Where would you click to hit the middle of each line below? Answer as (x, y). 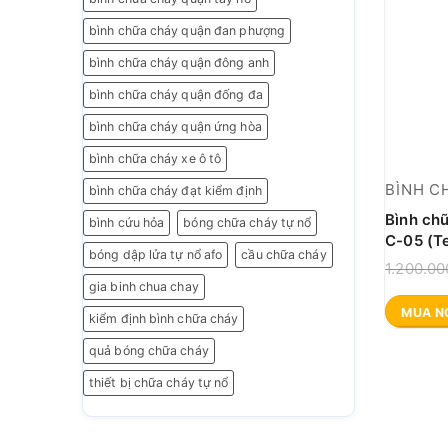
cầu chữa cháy (284, 255)
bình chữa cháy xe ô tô (155, 159)
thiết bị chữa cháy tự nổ (159, 383)
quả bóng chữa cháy (149, 351)
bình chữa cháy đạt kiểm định (175, 191)
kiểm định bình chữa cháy (164, 319)
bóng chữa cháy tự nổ (247, 223)
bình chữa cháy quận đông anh (179, 63)
